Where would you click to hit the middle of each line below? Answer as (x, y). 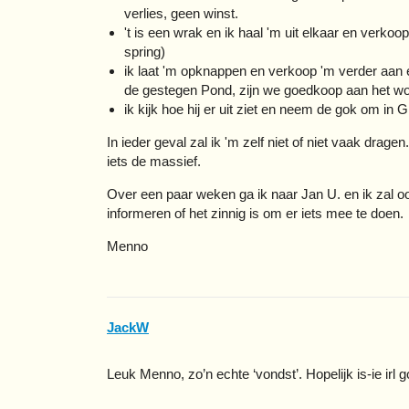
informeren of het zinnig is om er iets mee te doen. (255, 213)
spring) (144, 51)
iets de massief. (154, 161)
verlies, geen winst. (181, 13)
